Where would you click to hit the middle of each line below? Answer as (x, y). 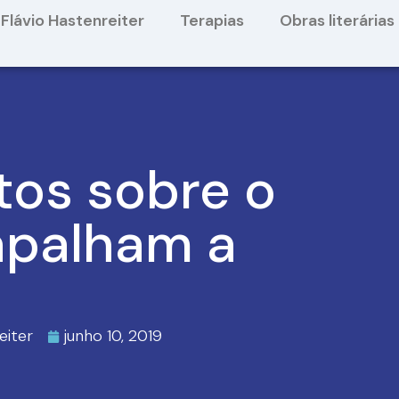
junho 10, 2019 (113, 336)
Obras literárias (338, 20)
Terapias (212, 20)
